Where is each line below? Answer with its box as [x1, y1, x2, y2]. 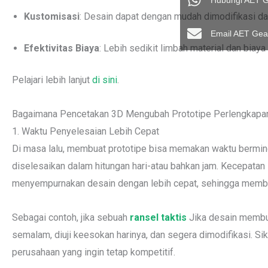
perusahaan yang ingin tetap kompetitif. [12, 246, 175, 258]
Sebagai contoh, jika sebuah [12, 212, 127, 223]
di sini [90, 74, 117, 86]
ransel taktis [127, 212, 187, 223]
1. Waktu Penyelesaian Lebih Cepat [12, 126, 159, 137]
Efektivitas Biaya [24, 42, 99, 54]
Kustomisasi [24, 11, 80, 22]
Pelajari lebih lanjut [12, 74, 90, 86]
